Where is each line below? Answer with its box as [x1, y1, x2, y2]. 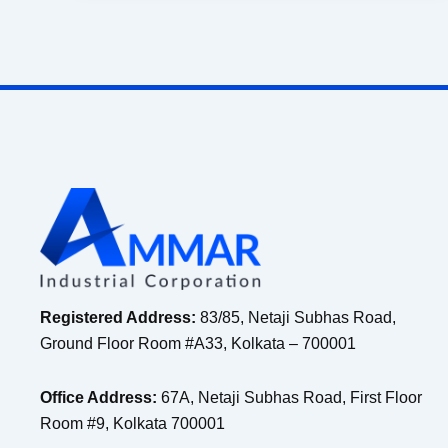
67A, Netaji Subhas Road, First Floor [157, 389, 422, 407]
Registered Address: [40, 309, 196, 327]
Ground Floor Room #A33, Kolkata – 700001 [40, 335, 356, 353]
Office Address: [40, 389, 157, 407]
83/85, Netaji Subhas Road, [196, 309, 396, 327]
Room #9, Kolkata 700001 [40, 415, 225, 433]
